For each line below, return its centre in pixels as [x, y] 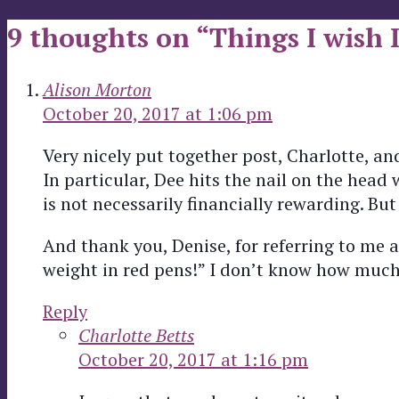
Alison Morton [97, 89]
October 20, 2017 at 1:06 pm [158, 113]
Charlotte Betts [136, 335]
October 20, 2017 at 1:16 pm [193, 359]
